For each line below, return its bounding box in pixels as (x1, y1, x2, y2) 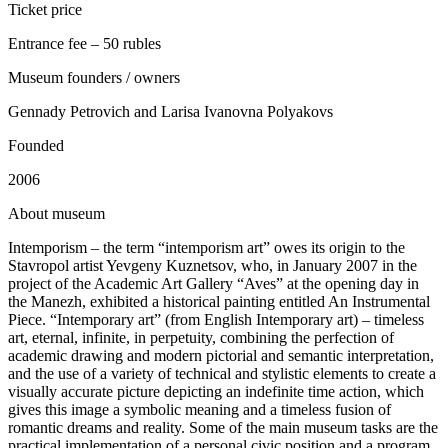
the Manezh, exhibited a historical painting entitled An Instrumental (8, 293, 430, 311)
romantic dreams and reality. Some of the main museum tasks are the (8, 419, 438, 437)
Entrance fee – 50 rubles (8, 35, 161, 53)
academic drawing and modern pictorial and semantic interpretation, (8, 347, 434, 365)
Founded (8, 137, 64, 155)
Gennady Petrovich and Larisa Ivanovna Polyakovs (8, 103, 333, 121)
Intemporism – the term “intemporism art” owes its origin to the (8, 239, 405, 257)
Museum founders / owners (8, 69, 180, 87)
